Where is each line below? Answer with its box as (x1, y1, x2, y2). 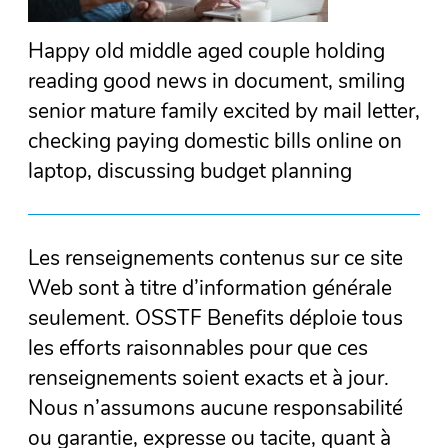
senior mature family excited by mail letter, (28, 96, 420, 125)
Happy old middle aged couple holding (28, 36, 385, 65)
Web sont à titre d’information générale (28, 274, 392, 303)
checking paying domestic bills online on (28, 126, 402, 155)
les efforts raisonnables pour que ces (28, 334, 368, 363)
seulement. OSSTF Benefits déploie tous (28, 304, 403, 333)
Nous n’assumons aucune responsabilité (28, 394, 403, 423)
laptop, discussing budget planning (28, 156, 352, 185)
